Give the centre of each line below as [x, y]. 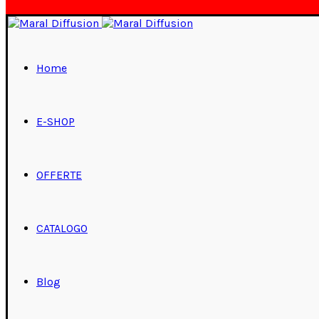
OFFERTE [59, 175]
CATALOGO [62, 228]
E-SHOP [56, 121]
